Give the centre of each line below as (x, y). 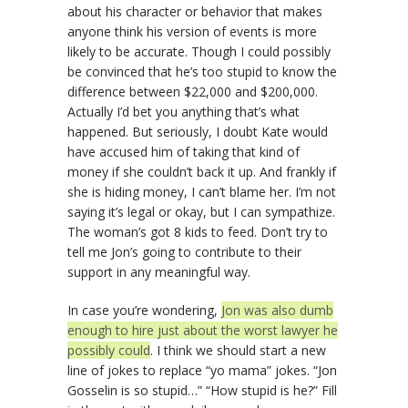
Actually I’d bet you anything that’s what (184, 112)
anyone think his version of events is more (192, 31)
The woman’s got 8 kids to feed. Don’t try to (198, 232)
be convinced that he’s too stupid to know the (202, 71)
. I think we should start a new (238, 350)
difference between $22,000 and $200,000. (193, 92)
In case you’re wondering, (144, 310)
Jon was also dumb (277, 310)
